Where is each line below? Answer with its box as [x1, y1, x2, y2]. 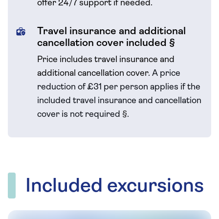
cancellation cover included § [37, 38, 175, 48]
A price [152, 69, 180, 78]
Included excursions [25, 177, 204, 197]
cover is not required [37, 110, 122, 119]
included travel [37, 96, 96, 106]
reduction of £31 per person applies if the [37, 83, 200, 92]
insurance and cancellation [98, 96, 201, 106]
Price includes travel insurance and [37, 55, 175, 65]
